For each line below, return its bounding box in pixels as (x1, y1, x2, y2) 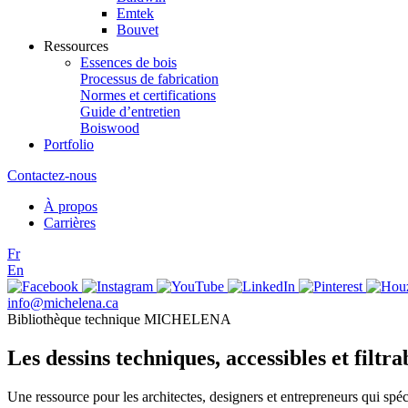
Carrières (44, 215, 96, 230)
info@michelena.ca (7, 295, 118, 311)
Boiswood (80, 120, 139, 136)
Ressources (44, 38, 108, 54)
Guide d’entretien (80, 104, 180, 119)
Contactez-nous (7, 168, 97, 183)
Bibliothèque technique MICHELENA (7, 311, 231, 327)
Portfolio (44, 137, 94, 152)
